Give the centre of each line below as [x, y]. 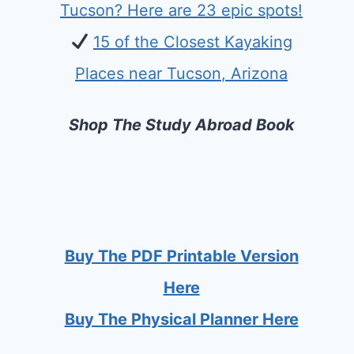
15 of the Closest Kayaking [192, 42]
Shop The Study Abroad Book [181, 125]
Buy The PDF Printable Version [181, 256]
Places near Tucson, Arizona [182, 73]
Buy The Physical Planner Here [181, 319]
